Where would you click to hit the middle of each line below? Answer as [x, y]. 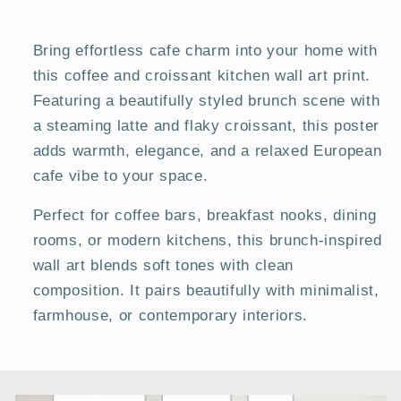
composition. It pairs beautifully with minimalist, [206, 290]
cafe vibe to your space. [120, 175]
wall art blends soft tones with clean [163, 265]
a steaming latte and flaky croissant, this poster [206, 125]
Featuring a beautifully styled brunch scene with [206, 100]
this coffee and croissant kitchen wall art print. [201, 75]
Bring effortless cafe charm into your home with [205, 50]
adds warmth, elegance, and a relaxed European [207, 150]
